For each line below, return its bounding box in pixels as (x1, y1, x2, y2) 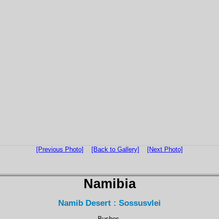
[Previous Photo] (36, 146, 84, 153)
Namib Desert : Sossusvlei (58, 198, 161, 208)
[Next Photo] (147, 146, 183, 153)
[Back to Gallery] (91, 146, 139, 153)
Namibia (83, 176, 136, 191)
